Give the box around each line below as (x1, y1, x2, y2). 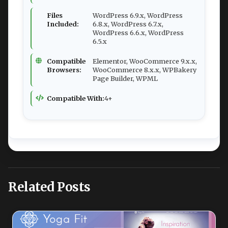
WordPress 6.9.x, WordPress (93, 11, 183, 19)
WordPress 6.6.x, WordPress (93, 28, 184, 37)
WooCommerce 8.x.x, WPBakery (93, 65, 196, 74)
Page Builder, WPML (93, 74, 158, 82)
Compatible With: (47, 94, 104, 102)
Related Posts (8, 179, 91, 195)
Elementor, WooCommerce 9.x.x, (93, 56, 197, 65)
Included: (47, 19, 79, 28)
